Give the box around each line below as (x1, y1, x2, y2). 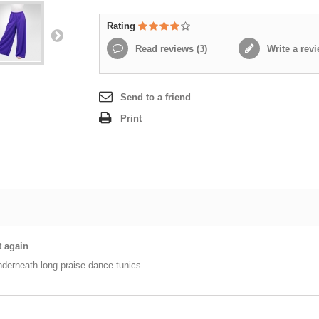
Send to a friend (120, 92, 191, 103)
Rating (107, 21, 138, 31)
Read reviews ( (132, 43, 199, 54)
